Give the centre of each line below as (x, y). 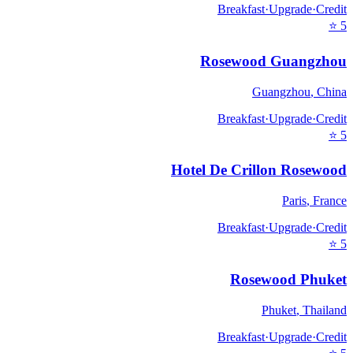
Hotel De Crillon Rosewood (259, 170)
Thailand (325, 310)
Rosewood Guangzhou (273, 61)
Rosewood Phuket (288, 279)
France (330, 201)
